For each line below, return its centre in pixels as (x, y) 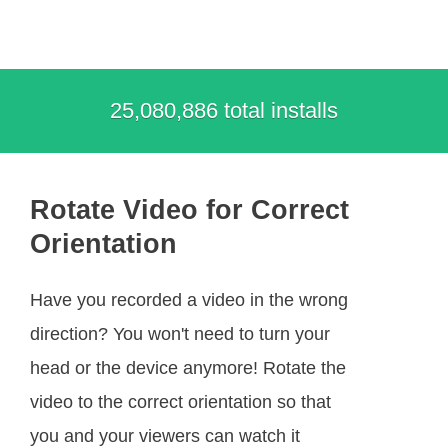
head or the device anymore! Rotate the (188, 367)
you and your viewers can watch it (165, 435)
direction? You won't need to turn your (180, 333)
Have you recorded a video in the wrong (189, 299)
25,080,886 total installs (224, 110)
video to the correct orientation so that (180, 401)
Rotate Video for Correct (189, 209)
